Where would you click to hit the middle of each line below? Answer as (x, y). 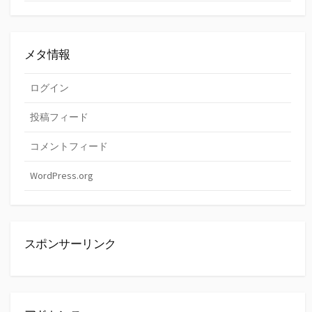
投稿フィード (59, 117)
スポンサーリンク (70, 243)
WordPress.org (62, 175)
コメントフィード (69, 146)
